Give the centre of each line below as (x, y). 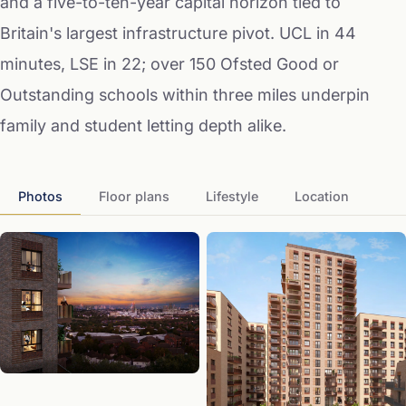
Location (322, 196)
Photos (40, 196)
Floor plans (134, 196)
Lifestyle (232, 196)
